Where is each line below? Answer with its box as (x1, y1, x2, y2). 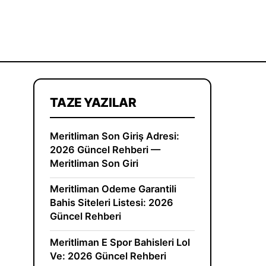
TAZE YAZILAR (50, 95, 137, 110)
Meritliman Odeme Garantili (50, 183, 177, 195)
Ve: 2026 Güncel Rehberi (50, 249, 167, 262)
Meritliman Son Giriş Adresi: (50, 129, 180, 142)
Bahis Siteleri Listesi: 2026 (50, 197, 174, 209)
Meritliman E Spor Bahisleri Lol (50, 236, 191, 248)
